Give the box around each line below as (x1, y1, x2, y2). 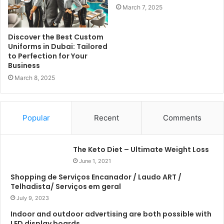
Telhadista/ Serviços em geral (10, 181, 121, 192)
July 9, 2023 (16, 194, 49, 202)
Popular (22, 113, 50, 123)
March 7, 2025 (122, 3, 162, 11)
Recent (93, 113, 119, 123)
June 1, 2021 (79, 157, 111, 165)
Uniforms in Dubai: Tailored (8, 41, 107, 52)
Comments (163, 113, 202, 123)
